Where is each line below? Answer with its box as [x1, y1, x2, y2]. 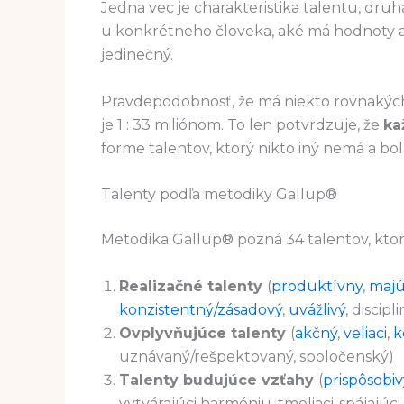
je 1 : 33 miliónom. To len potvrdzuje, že [101, 115, 383, 133]
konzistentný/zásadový [119, 300, 282, 318]
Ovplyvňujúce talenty [119, 324, 290, 342]
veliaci [344, 324, 387, 342]
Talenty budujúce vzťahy [119, 371, 318, 389]
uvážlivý [289, 300, 345, 318]
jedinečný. [101, 45, 173, 63]
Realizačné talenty [119, 277, 267, 295]
